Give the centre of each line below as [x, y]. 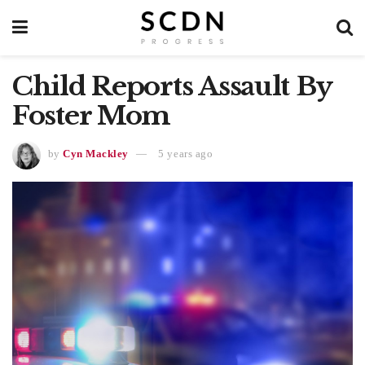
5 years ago [186, 154]
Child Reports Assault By [172, 86]
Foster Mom [92, 116]
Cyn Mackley [96, 154]
